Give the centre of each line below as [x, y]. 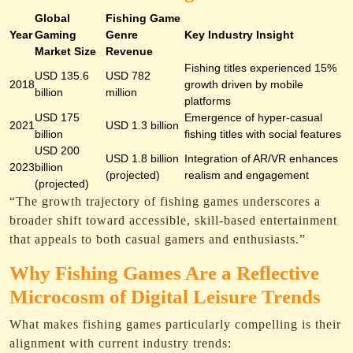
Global [52, 18]
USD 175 [57, 117]
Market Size [65, 51]
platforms [208, 101]
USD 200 [57, 150]
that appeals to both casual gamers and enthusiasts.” [158, 239]
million [121, 92]
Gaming [56, 35]
